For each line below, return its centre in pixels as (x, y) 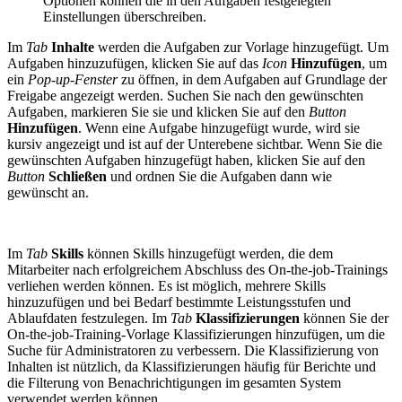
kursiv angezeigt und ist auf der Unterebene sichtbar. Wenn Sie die (195, 144)
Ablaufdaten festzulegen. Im (89, 319)
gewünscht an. (48, 193)
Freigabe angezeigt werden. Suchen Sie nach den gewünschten (185, 96)
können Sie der (344, 319)
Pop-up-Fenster (73, 80)
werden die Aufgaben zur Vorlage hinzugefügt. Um (241, 48)
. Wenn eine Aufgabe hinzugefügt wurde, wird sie (219, 128)
